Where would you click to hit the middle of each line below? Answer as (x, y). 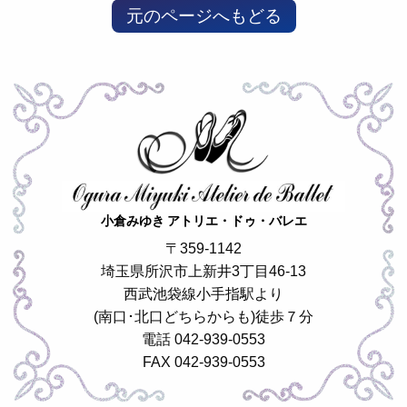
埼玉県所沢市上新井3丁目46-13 (203, 271)
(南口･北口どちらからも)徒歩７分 (203, 316)
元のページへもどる (203, 16)
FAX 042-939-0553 (203, 362)
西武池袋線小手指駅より (203, 293)
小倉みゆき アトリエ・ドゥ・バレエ (203, 220)
